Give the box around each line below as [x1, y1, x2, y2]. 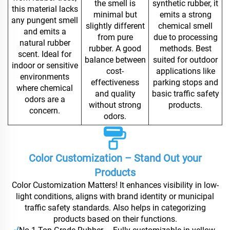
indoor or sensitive [11, 61, 78, 71]
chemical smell [158, 21, 213, 31]
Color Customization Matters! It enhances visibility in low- [11, 180, 219, 190]
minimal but [93, 10, 137, 20]
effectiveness [91, 78, 139, 88]
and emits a [23, 27, 66, 37]
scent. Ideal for [18, 49, 71, 60]
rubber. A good [89, 44, 141, 54]
